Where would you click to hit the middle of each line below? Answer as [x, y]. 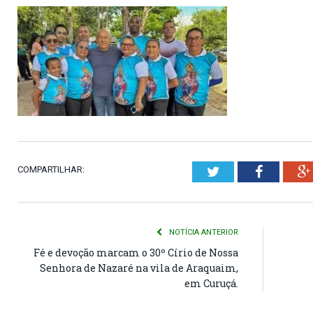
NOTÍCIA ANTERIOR [203, 232]
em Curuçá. [211, 283]
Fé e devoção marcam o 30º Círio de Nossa [136, 253]
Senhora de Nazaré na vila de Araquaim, [139, 268]
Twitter [240, 171]
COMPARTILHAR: [51, 169]
